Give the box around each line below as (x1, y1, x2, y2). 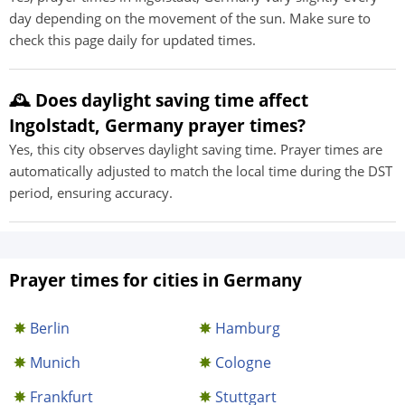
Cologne (215, 353, 272, 372)
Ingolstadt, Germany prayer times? (9, 114, 306, 137)
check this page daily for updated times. (9, 31, 256, 49)
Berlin (30, 318, 70, 338)
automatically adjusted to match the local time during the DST (9, 162, 392, 180)
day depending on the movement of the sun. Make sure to (9, 9, 371, 27)
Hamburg (215, 318, 281, 338)
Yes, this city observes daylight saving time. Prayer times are (9, 140, 382, 158)
